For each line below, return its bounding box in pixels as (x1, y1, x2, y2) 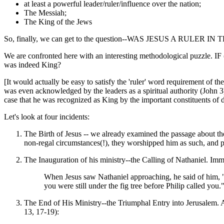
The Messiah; (24, 8, 66, 17)
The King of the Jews (24, 17, 92, 26)
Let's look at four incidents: (4, 112, 89, 121)
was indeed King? (4, 60, 61, 69)
